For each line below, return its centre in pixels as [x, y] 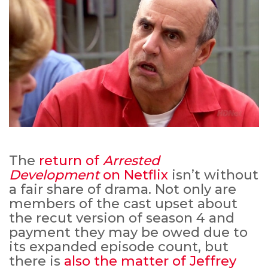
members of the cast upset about [123, 204]
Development [54, 175]
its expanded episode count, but [119, 247]
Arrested [131, 161]
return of [71, 161]
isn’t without [213, 175]
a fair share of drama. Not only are [123, 190]
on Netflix [134, 175]
